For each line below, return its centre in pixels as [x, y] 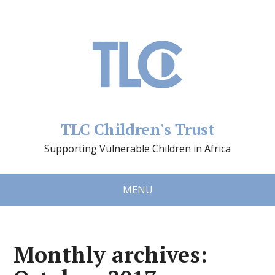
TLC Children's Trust [137, 129]
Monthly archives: [111, 254]
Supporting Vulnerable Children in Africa [137, 149]
